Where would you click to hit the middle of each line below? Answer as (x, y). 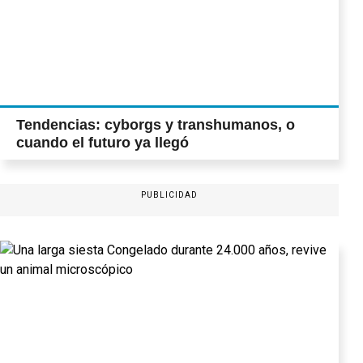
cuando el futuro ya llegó (102, 143)
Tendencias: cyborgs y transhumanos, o (156, 125)
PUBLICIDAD (169, 195)
